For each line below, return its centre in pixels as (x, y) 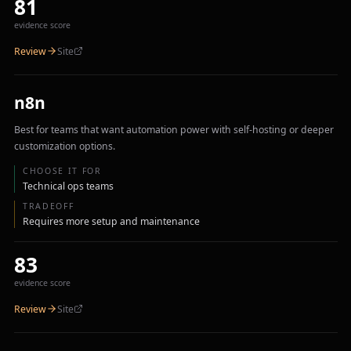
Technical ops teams (68, 186)
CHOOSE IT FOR (62, 171)
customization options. (64, 146)
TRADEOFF (49, 206)
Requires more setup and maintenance (111, 221)
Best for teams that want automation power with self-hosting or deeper (174, 130)
